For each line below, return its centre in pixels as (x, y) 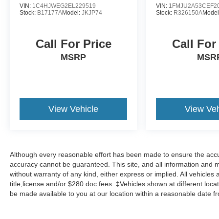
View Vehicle (74, 109)
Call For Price (73, 44)
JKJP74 (92, 13)
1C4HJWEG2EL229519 (64, 6)
